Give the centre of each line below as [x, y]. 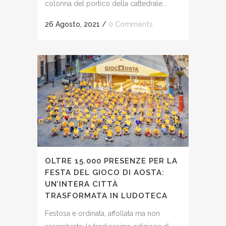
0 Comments [131, 24]
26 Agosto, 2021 [72, 24]
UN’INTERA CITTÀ [81, 184]
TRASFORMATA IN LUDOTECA [106, 195]
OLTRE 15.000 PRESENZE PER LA [111, 161]
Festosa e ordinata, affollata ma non [102, 213]
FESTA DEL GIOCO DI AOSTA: [105, 172]
